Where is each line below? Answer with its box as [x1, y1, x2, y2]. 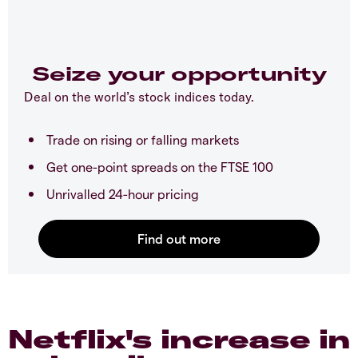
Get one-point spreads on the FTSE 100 [46, 159, 273, 175]
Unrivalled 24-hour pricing [46, 186, 199, 202]
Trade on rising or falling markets [46, 132, 239, 148]
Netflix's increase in [8, 322, 350, 355]
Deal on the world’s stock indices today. [24, 89, 254, 105]
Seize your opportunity [31, 62, 327, 86]
